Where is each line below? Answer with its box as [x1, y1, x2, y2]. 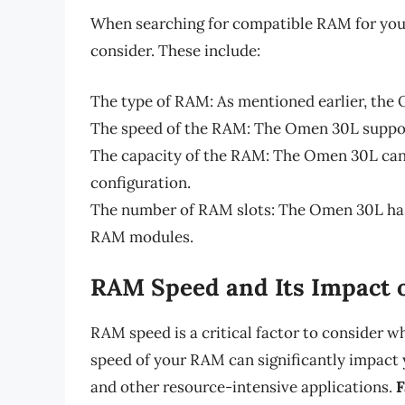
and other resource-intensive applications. [90, 377, 396, 398]
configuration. [90, 172, 191, 193]
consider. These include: [90, 41, 260, 61]
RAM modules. [90, 226, 193, 247]
